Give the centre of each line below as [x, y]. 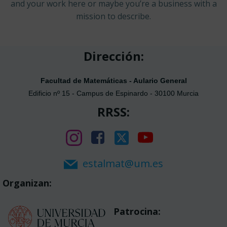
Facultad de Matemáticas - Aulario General [113, 81]
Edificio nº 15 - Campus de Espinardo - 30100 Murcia [113, 93]
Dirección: [113, 56]
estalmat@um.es [123, 163]
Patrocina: [137, 211]
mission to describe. [113, 16]
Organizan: [27, 183]
